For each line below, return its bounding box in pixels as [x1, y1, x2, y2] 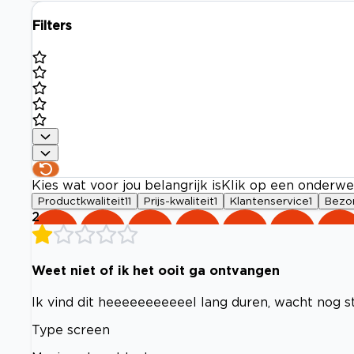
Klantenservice [230, 195, 309, 207]
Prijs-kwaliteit [144, 195, 214, 207]
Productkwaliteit [38, 195, 125, 207]
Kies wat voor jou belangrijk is [32, 178, 221, 193]
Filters [32, 18, 72, 33]
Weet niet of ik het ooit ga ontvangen [32, 262, 280, 277]
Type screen [32, 322, 110, 337]
